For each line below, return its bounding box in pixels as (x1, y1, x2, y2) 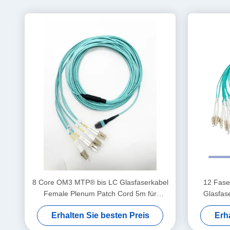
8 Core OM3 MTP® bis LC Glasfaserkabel (32, 178, 168, 186)
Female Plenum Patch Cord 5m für (44, 189, 157, 198)
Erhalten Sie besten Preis (51, 211, 149, 220)
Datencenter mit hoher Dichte (52, 201, 148, 209)
